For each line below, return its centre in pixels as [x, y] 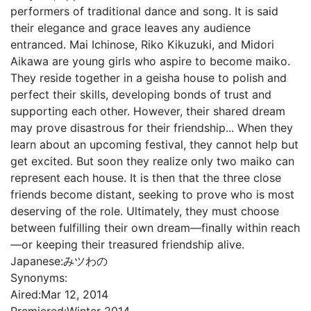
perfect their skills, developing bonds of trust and [141, 94]
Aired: [26, 294]
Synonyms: [39, 278]
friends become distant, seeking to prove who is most [152, 194]
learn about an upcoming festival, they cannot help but [154, 144]
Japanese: [37, 261]
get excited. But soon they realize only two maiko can [152, 161]
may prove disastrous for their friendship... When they [152, 128]
